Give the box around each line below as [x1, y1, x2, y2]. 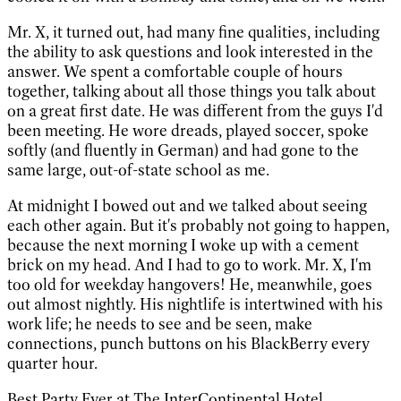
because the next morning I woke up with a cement [7, 235, 359, 255]
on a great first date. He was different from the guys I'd [7, 100, 383, 121]
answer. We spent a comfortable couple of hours [7, 61, 343, 81]
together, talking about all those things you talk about [7, 81, 376, 101]
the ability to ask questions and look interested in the [7, 41, 373, 62]
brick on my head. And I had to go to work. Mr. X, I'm [7, 254, 371, 275]
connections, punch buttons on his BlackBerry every [7, 333, 370, 354]
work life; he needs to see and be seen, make [7, 313, 312, 334]
